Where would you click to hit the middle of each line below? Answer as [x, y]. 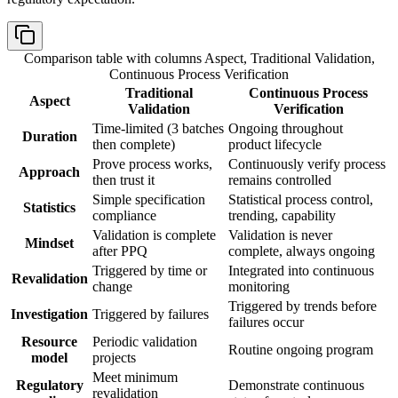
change [112, 287]
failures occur [266, 322]
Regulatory [49, 386]
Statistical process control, [301, 200]
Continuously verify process [307, 164]
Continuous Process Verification [199, 75]
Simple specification [149, 200]
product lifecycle [275, 145]
